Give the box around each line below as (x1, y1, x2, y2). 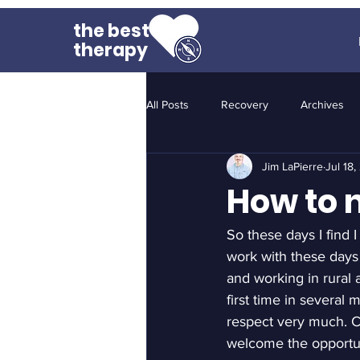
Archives (301, 97, 344, 111)
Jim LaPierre (262, 159, 323, 173)
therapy (73, 38, 148, 63)
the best (73, 18, 149, 43)
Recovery (221, 97, 268, 111)
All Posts (146, 97, 189, 111)
